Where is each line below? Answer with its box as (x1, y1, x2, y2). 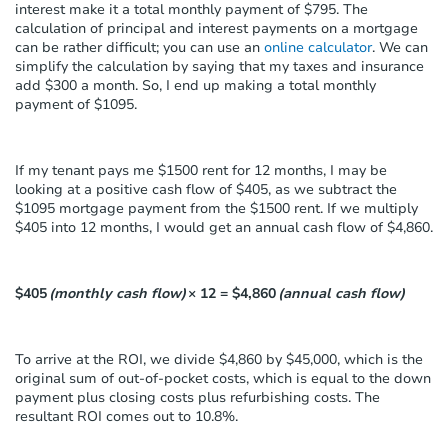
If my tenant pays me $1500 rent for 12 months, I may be (15, 160, 387, 180)
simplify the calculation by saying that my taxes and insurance (15, 56, 424, 76)
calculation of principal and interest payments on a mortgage (15, 18, 418, 38)
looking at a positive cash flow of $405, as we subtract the (15, 179, 397, 199)
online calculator (264, 37, 372, 57)
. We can (372, 37, 428, 57)
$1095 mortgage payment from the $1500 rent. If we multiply (15, 198, 418, 218)
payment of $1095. (15, 94, 137, 114)
